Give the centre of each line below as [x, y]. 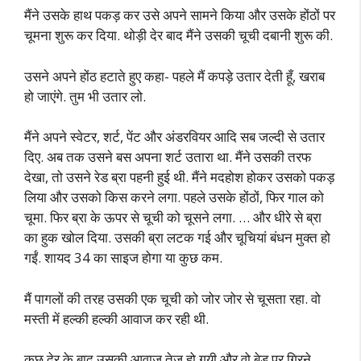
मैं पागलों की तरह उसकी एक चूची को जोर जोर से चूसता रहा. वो [172, 298]
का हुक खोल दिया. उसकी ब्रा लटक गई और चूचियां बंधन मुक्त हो [177, 237]
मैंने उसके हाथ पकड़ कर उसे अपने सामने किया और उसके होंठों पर [180, 15]
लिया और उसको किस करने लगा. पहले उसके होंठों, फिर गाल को [174, 197]
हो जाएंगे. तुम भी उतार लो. [85, 96]
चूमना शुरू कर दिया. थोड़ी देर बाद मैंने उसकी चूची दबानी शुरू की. [178, 35]
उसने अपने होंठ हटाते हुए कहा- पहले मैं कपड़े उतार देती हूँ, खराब [174, 76]
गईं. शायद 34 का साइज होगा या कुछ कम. [123, 257]
